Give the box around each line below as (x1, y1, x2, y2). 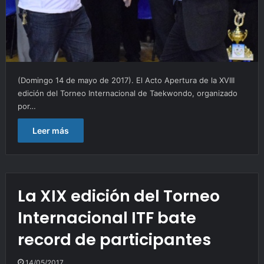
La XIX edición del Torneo (17, 185, 220, 207)
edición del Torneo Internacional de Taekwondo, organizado (17, 88, 237, 98)
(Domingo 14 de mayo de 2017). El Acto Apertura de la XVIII (17, 75, 235, 85)
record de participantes (17, 229, 211, 251)
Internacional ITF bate (17, 207, 196, 229)
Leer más (32, 126, 69, 136)
